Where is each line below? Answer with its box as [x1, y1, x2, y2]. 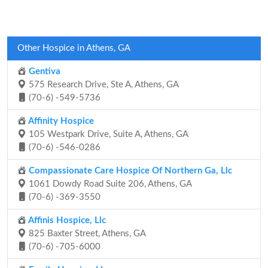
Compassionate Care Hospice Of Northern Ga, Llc [26, 166, 232, 175]
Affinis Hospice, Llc [26, 216, 106, 225]
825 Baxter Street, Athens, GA [26, 229, 146, 238]
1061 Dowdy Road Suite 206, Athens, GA [26, 179, 192, 188]
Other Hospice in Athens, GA [17, 44, 130, 53]
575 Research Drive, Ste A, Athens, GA [26, 80, 179, 89]
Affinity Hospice [26, 117, 94, 126]
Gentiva [26, 67, 60, 76]
